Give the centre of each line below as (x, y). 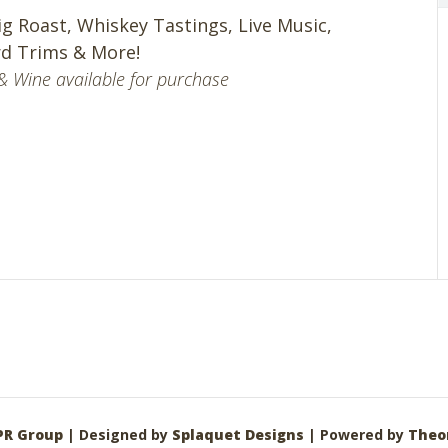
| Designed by (117, 434)
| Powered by (356, 434)
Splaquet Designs (238, 434)
